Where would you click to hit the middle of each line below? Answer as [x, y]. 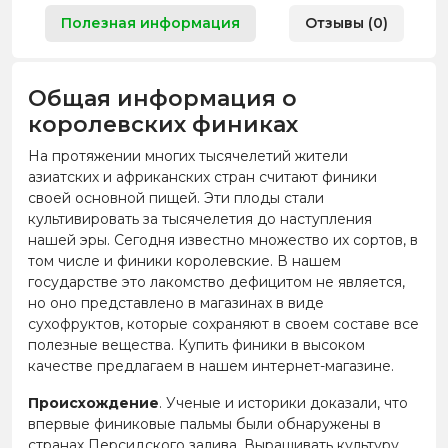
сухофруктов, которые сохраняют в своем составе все [223, 323]
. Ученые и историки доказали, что [283, 402]
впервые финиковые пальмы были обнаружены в [204, 423]
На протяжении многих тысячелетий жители [188, 155]
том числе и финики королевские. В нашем [184, 260]
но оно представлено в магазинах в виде [176, 302]
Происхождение [93, 402]
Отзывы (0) [346, 22]
